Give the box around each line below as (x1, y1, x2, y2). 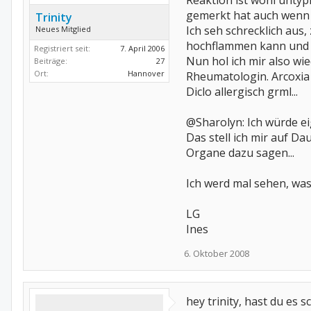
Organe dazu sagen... (186, 145, 294, 160)
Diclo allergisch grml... (186, 84, 298, 99)
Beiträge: (34, 56, 67, 66)
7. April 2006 (120, 43, 165, 53)
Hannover (128, 68, 165, 78)
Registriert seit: (34, 43, 90, 53)
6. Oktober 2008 (184, 247, 249, 260)
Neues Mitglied (35, 24, 91, 34)
